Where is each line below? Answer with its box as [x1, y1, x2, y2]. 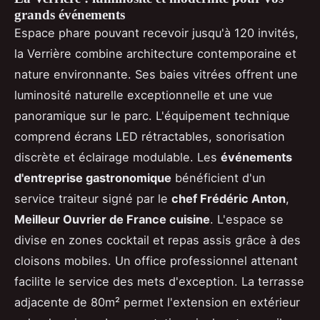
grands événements [14, 6, 125, 22]
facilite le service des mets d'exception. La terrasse [14, 274, 304, 289]
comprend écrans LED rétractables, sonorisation [14, 129, 285, 144]
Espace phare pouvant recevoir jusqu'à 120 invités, [14, 25, 299, 40]
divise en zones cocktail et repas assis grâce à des [14, 232, 301, 247]
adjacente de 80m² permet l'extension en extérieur [14, 294, 300, 309]
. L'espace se [210, 211, 284, 226]
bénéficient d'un [171, 170, 266, 185]
